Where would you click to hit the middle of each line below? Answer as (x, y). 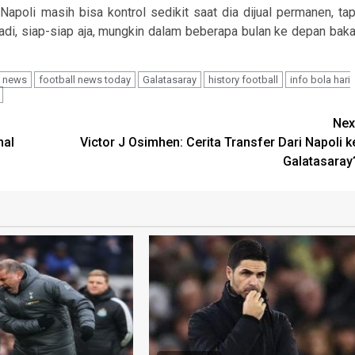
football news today (85, 79)
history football (243, 79)
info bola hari (320, 79)
